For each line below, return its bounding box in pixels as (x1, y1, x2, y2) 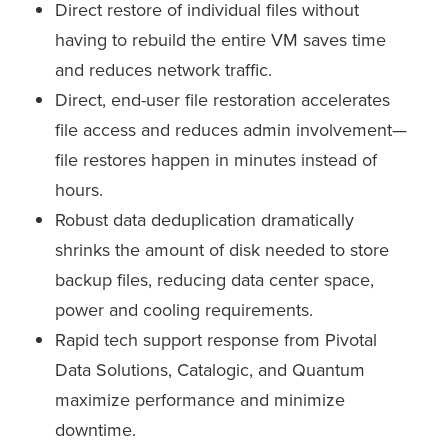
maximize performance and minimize (55, 387, 345, 414)
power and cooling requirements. (55, 297, 313, 324)
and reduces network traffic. (55, 57, 272, 84)
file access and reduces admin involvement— (55, 117, 407, 144)
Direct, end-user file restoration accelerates (55, 87, 390, 114)
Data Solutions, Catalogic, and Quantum (55, 357, 365, 384)
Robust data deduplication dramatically (55, 207, 354, 234)
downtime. (55, 417, 136, 444)
